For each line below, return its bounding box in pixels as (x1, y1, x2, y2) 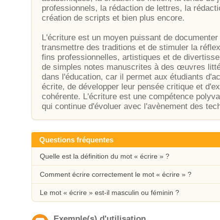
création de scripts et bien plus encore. (42, 13, 185, 23)
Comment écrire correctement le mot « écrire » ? (40, 170, 192, 178)
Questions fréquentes (39, 136, 113, 144)
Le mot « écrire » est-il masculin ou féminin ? (40, 189, 179, 196)
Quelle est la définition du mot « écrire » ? (40, 152, 169, 160)
